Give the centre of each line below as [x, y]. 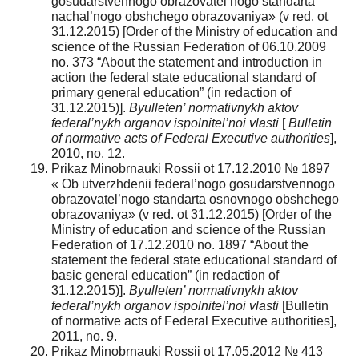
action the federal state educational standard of [184, 77]
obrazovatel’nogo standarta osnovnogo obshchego [195, 199]
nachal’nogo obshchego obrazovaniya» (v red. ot [190, 16]
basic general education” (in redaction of [165, 275]
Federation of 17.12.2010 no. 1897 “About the [180, 244]
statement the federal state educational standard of [194, 260]
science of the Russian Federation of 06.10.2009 [189, 46]
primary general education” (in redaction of [171, 92]
